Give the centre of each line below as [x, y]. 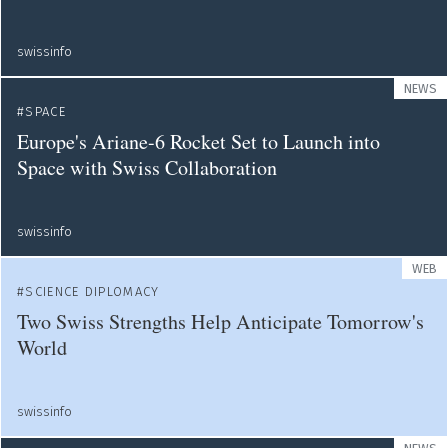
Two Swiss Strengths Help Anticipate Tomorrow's [220, 321]
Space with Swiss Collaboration [147, 167]
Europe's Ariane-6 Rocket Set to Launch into [198, 141]
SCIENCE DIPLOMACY [92, 291]
